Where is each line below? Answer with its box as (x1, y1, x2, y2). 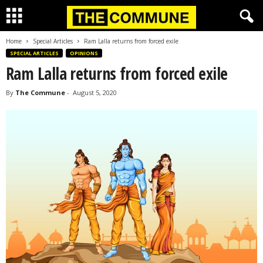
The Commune (15, 88, 65, 97)
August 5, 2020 (73, 88, 117, 97)
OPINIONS (70, 49, 98, 57)
